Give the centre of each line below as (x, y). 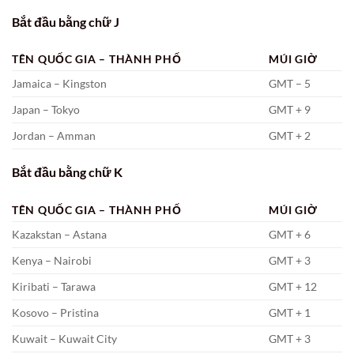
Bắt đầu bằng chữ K (67, 172)
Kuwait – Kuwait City (64, 339)
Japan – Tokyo (46, 110)
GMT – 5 (290, 84)
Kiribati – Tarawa (54, 287)
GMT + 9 (290, 110)
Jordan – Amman (54, 136)
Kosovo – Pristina (55, 313)
